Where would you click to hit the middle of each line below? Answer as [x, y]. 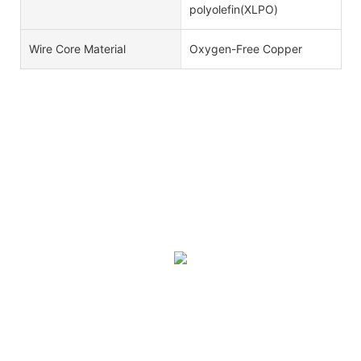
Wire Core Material [77, 48]
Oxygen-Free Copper [245, 48]
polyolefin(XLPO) [233, 9]
